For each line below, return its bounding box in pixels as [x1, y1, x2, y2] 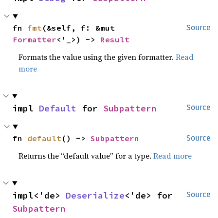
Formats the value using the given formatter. [18, 51, 176, 62]
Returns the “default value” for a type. [18, 150, 154, 161]
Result [100, 34, 130, 44]
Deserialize [66, 189, 125, 201]
